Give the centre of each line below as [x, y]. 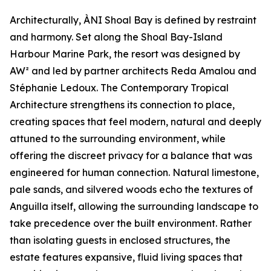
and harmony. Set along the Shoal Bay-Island [116, 37]
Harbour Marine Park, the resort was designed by [125, 54]
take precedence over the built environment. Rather [131, 224]
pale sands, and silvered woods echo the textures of [131, 190]
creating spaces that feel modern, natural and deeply [135, 122]
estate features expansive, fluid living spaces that [126, 257]
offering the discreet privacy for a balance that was [131, 156]
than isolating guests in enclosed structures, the [120, 240]
